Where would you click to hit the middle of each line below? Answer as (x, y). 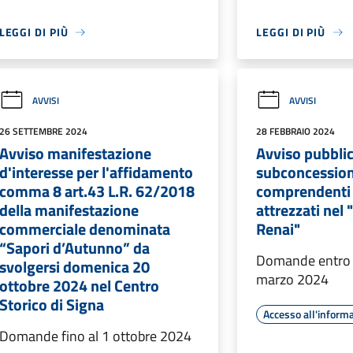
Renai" (279, 229)
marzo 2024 (293, 279)
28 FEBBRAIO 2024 (296, 131)
